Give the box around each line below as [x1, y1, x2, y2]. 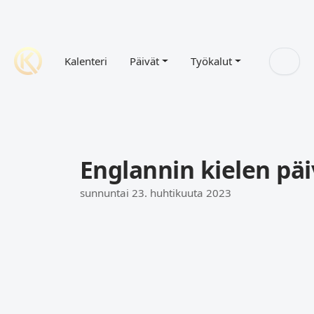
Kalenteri [64, 54, 107, 68]
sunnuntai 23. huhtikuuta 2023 [80, 186, 231, 200]
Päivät [130, 54, 159, 68]
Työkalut [190, 54, 232, 68]
